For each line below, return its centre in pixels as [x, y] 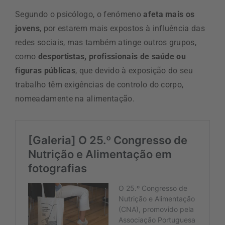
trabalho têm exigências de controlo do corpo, [99, 84]
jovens [27, 28]
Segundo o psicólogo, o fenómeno [79, 14]
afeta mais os [169, 14]
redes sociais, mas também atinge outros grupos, [106, 42]
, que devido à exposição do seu [134, 70]
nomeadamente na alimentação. [75, 98]
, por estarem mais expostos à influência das [122, 28]
